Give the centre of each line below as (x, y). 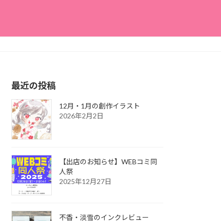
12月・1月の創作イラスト (100, 106)
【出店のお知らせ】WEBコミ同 (109, 161)
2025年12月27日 (86, 181)
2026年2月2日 (82, 115)
